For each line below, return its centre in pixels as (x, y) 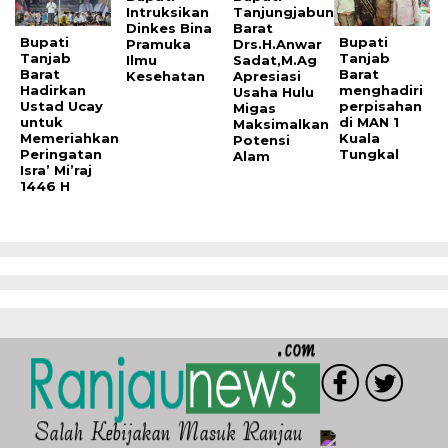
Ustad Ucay (61, 105)
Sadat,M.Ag (274, 59)
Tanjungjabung (288, 11)
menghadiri (381, 89)
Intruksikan (168, 11)
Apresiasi (266, 75)
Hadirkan (53, 89)
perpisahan (381, 105)
